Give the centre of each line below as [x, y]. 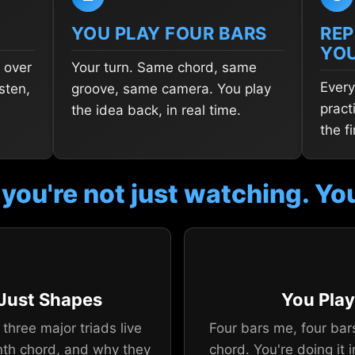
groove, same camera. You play [171, 89]
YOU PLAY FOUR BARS [169, 34]
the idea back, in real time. [156, 111]
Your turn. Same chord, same [164, 68]
